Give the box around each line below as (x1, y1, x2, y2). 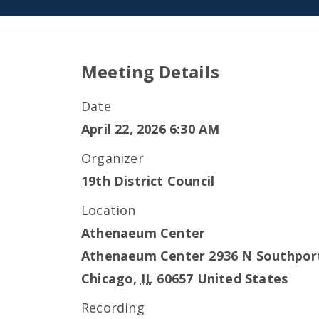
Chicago (81, 270, 134, 287)
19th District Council (81, 172, 215, 189)
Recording (81, 299, 145, 316)
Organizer (81, 150, 144, 167)
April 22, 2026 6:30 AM (81, 120, 220, 137)
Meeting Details (81, 60, 219, 83)
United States (197, 270, 288, 287)
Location (81, 202, 136, 219)
